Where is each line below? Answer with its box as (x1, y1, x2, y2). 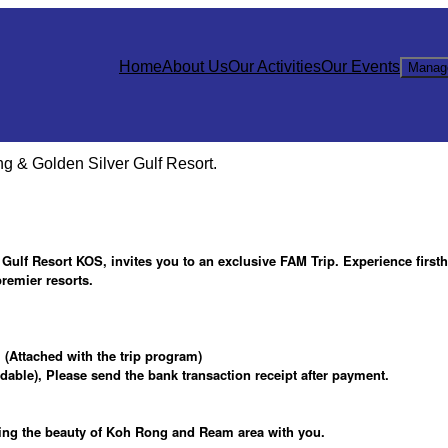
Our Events (321, 58, 400, 75)
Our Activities (228, 58, 321, 75)
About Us (162, 58, 228, 75)
